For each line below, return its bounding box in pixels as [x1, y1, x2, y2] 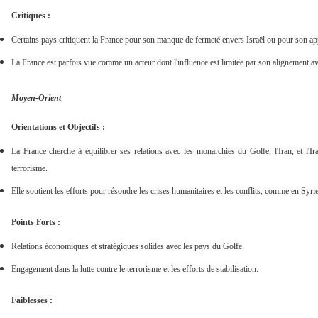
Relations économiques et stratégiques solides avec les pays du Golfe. [11, 241, 244, 252]
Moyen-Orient [11, 93, 61, 104]
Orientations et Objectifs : [11, 122, 105, 133]
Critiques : [11, 11, 50, 21]
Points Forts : [11, 217, 60, 228]
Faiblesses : [11, 295, 53, 306]
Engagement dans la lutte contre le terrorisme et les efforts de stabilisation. [11, 264, 258, 275]
